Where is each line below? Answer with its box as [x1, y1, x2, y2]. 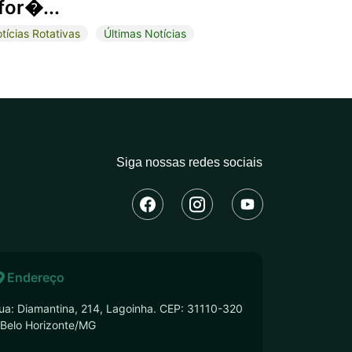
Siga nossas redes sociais [116, 155, 262, 169]
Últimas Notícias [104, 26, 186, 40]
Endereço [6, 269, 64, 285]
